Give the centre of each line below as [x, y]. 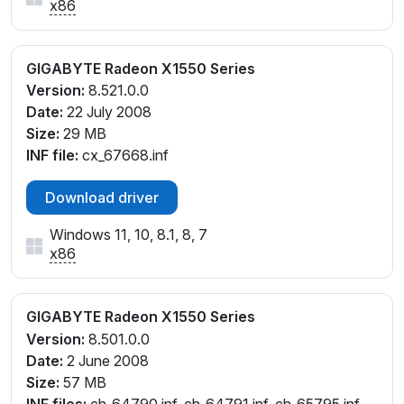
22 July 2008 [107, 112]
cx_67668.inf [124, 156]
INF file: [52, 156]
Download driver [102, 198]
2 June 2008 [106, 361]
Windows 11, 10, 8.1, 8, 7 [129, 235]
